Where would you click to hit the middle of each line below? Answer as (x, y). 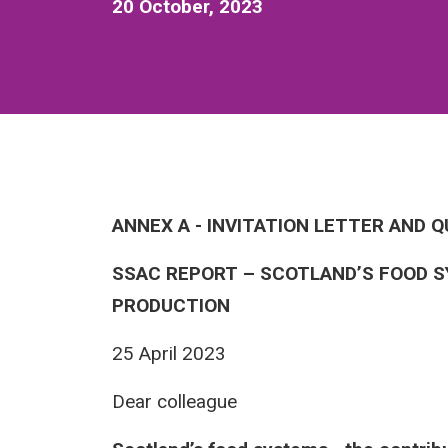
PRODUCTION (171, 305)
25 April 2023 (169, 353)
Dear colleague (174, 401)
